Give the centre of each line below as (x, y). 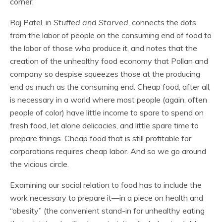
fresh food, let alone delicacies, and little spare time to (104, 125)
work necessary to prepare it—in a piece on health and (107, 198)
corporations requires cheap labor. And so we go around (108, 151)
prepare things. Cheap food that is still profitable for (101, 138)
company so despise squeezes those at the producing (105, 74)
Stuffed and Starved (91, 22)
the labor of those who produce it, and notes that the (104, 48)
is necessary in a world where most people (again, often (109, 100)
